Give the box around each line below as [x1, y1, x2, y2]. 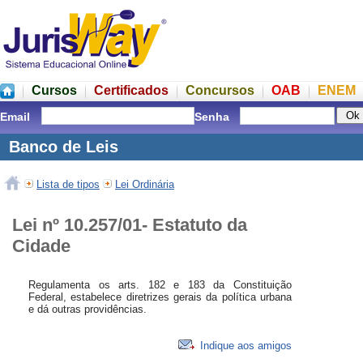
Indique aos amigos [197, 340, 292, 352]
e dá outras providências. [28, 303, 147, 316]
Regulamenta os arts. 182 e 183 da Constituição [28, 279, 292, 292]
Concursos [186, 83, 254, 97]
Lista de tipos [36, 178, 100, 190]
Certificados [94, 83, 169, 97]
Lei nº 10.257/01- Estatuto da [12, 214, 247, 235]
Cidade [12, 235, 70, 256]
